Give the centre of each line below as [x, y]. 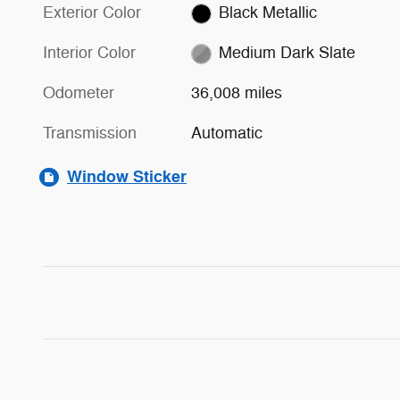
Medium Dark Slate [287, 53]
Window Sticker [127, 177]
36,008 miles [237, 93]
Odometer [79, 93]
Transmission [90, 133]
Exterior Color [92, 13]
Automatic [227, 133]
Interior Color [89, 53]
